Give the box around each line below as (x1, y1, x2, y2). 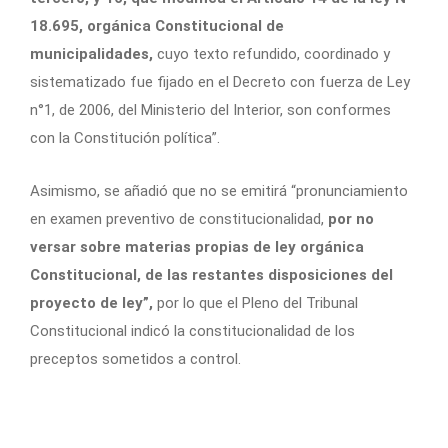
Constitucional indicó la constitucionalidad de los (30, 321, 355, 340)
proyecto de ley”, (30, 293, 157, 312)
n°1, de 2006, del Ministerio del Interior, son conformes (30, 100, 391, 119)
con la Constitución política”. (30, 128, 220, 147)
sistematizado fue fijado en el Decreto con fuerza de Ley (30, 72, 410, 91)
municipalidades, (30, 44, 153, 63)
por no (328, 209, 374, 228)
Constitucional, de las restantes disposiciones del (30, 265, 393, 284)
